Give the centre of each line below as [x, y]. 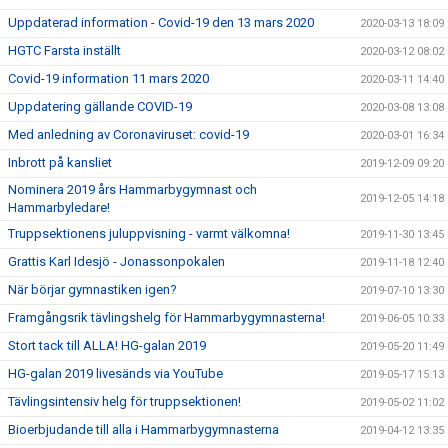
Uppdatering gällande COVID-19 [100, 106]
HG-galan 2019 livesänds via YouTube [115, 373]
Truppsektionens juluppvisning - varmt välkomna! [149, 233]
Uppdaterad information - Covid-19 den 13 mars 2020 [161, 22]
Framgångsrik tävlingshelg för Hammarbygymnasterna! [166, 317]
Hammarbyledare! [59, 207]
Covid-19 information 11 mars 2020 [108, 78]
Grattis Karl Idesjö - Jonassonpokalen [116, 261]
